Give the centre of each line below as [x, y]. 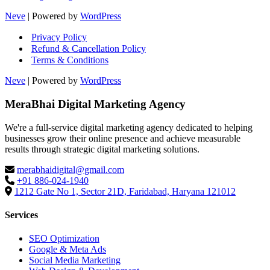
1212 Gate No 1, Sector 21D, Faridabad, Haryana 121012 [125, 191]
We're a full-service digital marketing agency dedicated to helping [129, 127]
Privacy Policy [59, 37]
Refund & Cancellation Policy [89, 49]
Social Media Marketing [75, 260]
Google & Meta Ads [67, 250]
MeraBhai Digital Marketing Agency [95, 104]
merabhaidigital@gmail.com [71, 169]
